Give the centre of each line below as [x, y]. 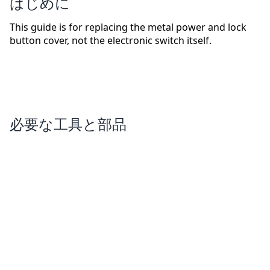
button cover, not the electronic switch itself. [111, 41]
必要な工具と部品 [68, 124]
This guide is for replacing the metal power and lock [128, 27]
